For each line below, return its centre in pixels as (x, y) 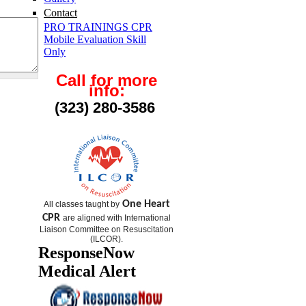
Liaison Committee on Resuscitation (107, 230)
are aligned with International (117, 218)
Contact (60, 12)
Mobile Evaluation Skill (95, 40)
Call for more (107, 81)
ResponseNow (86, 253)
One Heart (144, 205)
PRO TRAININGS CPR (98, 27)
